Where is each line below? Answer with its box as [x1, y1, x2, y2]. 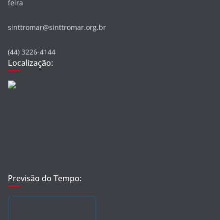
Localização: [8, 57, 53, 68]
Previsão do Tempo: [8, 173, 82, 184]
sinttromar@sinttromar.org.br [8, 23, 106, 32]
